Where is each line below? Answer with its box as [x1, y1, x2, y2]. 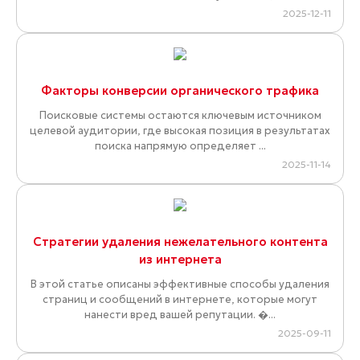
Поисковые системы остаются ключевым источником [39, 108, 321, 123]
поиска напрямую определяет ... [94, 139, 266, 153]
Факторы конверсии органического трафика [41, 83, 319, 99]
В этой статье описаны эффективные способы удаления [31, 277, 329, 292]
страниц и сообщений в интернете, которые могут [43, 292, 317, 307]
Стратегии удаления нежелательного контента [32, 234, 328, 250]
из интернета [138, 252, 222, 268]
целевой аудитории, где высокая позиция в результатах [30, 124, 330, 138]
